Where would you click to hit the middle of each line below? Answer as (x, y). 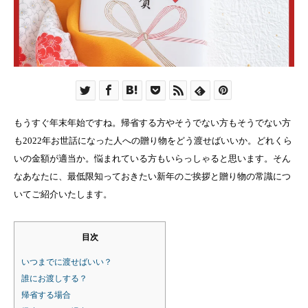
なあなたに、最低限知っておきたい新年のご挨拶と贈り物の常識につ (152, 176)
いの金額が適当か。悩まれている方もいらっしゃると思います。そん (152, 158)
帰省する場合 (46, 295)
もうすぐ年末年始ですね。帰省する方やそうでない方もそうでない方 (152, 122)
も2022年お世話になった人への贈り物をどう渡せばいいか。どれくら (153, 140)
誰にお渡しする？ (54, 279)
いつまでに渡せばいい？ (67, 262)
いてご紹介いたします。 (63, 194)
